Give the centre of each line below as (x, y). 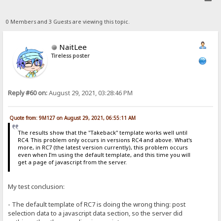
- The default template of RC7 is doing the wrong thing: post (97, 204)
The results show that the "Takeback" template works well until (102, 133)
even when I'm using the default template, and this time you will (104, 155)
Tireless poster (71, 55)
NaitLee (73, 47)
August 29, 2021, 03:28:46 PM (90, 93)
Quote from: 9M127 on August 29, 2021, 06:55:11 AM (73, 118)
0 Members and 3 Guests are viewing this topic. (68, 22)
